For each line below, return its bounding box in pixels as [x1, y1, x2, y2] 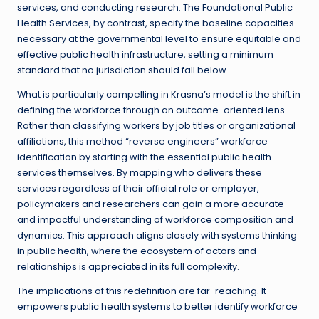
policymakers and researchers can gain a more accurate [17, 198, 284, 211]
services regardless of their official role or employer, [17, 182, 259, 195]
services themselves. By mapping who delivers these [17, 167, 262, 179]
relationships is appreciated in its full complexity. [17, 261, 239, 273]
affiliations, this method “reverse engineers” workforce [17, 135, 268, 148]
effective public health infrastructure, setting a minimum [17, 48, 273, 61]
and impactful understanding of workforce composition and [17, 214, 293, 226]
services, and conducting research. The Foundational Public [17, 1, 293, 14]
